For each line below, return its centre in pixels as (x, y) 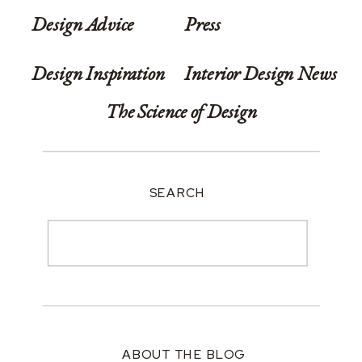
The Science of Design (181, 112)
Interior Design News (261, 73)
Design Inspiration (99, 73)
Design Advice (83, 24)
